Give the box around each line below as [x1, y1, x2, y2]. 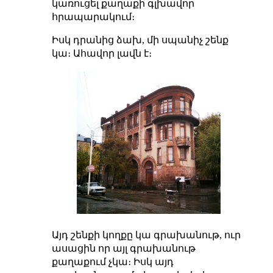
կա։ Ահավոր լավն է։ [51, 48, 152, 59]
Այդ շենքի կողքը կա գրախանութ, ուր [51, 229, 241, 240]
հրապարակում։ [51, 12, 135, 23]
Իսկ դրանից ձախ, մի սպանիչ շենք [51, 35, 229, 46]
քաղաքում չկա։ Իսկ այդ [51, 256, 174, 267]
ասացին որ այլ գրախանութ [51, 243, 196, 253]
